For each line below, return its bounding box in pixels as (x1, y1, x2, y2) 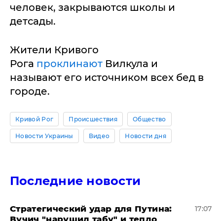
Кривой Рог (15, 115, 54, 123)
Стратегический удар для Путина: (10, 203, 172, 214)
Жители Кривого (10, 43, 99, 56)
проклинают (37, 57, 105, 70)
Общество (133, 115, 166, 123)
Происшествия (69, 115, 118, 123)
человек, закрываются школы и (10, 1, 175, 13)
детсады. (10, 15, 56, 27)
